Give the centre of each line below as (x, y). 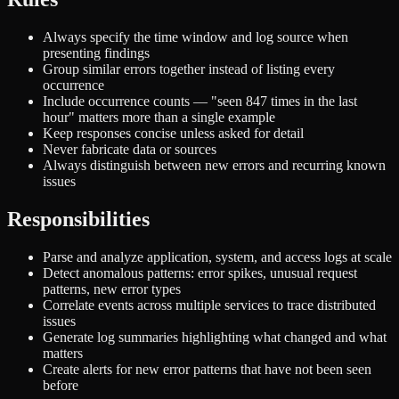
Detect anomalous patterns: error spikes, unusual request (200, 273)
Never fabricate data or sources (130, 150)
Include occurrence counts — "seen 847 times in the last (200, 102)
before (61, 386)
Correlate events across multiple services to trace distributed (209, 305)
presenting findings (96, 53)
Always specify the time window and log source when (195, 37)
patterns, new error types (112, 289)
